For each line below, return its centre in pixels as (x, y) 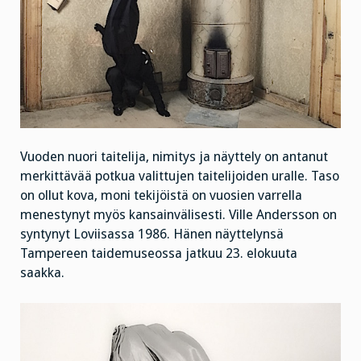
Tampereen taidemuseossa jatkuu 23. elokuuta (159, 254)
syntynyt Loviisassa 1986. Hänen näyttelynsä (152, 234)
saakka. (42, 273)
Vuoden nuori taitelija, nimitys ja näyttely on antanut (174, 157)
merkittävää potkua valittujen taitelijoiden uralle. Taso (180, 176)
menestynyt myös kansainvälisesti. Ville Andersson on (178, 215)
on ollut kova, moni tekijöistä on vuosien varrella (161, 196)
